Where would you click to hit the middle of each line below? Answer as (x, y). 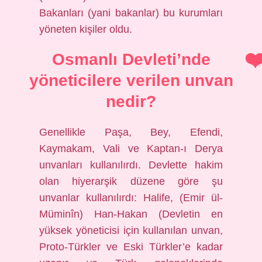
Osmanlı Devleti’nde (131, 59)
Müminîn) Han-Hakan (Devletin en (131, 214)
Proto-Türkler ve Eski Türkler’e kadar (131, 247)
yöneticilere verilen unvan (131, 80)
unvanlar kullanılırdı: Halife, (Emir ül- (131, 198)
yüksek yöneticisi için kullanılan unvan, (131, 230)
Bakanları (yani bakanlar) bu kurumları (131, 13)
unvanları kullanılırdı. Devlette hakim (131, 165)
